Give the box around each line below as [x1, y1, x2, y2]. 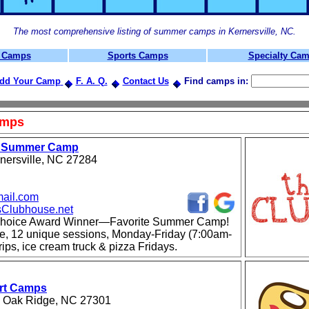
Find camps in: [183, 76, 248, 86]
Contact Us [122, 76, 169, 86]
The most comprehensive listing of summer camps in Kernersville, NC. [13, 26, 296, 37]
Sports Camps [107, 50, 168, 61]
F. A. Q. [75, 76, 108, 86]
